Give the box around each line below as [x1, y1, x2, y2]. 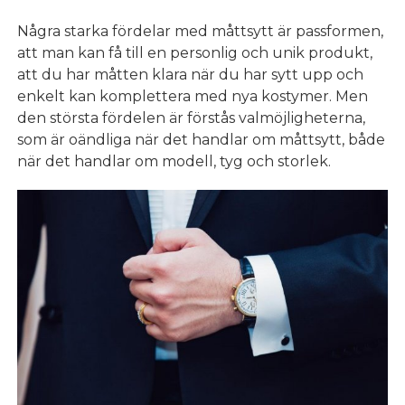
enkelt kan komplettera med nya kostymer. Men [17, 88, 369, 106]
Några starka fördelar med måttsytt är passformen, [17, 23, 384, 41]
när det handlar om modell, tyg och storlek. [17, 153, 332, 171]
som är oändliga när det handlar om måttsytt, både [17, 131, 386, 149]
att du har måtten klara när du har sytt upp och [17, 66, 364, 84]
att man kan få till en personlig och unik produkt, [17, 44, 373, 62]
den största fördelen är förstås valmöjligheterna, [17, 109, 366, 127]
